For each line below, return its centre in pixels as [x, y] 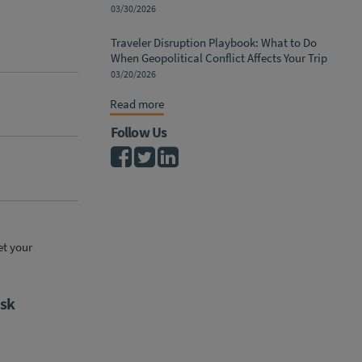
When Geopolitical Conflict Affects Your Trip [219, 58]
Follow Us [139, 133]
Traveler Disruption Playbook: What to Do [214, 43]
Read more [137, 104]
